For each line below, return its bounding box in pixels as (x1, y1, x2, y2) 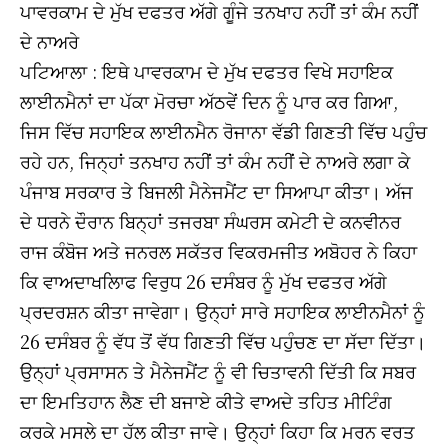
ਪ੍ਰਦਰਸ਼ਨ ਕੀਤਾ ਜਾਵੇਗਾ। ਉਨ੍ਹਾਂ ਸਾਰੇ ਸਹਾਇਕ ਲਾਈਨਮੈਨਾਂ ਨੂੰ (20, 297, 425, 324)
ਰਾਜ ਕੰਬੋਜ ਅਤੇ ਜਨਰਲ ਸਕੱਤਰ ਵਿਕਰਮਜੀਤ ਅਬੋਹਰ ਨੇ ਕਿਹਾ (20, 237, 417, 264)
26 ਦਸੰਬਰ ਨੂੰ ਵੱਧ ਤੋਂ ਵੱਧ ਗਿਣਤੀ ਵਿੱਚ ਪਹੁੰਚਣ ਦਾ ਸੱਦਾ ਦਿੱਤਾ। (20, 327, 426, 354)
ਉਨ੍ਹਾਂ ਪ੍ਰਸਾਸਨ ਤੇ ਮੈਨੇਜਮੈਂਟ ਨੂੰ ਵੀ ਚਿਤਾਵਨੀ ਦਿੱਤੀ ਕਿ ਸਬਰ (20, 357, 416, 384)
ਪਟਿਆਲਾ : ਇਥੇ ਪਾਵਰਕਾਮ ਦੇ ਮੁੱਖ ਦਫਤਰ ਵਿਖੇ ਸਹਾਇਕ (20, 57, 393, 84)
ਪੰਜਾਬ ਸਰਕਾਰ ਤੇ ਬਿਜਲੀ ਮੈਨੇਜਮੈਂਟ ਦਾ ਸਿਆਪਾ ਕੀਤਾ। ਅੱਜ (20, 177, 413, 204)
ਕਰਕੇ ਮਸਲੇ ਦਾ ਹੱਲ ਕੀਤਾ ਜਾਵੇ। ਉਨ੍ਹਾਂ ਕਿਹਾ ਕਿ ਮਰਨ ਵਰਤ (20, 417, 415, 444)
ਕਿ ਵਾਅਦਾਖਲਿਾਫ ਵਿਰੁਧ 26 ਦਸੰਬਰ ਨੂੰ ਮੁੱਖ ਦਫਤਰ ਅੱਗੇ (20, 267, 387, 294)
